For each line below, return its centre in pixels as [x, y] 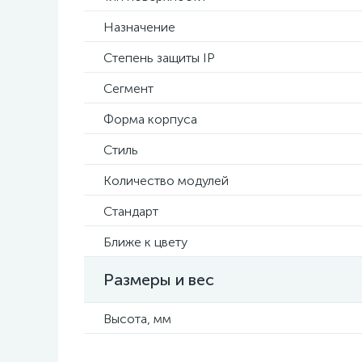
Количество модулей [166, 181]
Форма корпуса [150, 119]
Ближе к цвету [145, 242]
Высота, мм [137, 319]
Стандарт [131, 211]
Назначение [139, 27]
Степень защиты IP [159, 58]
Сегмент [128, 88]
